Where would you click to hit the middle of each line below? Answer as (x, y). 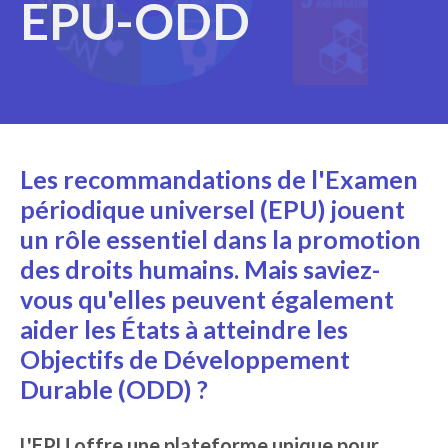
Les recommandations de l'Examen (219, 179)
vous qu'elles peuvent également (207, 299)
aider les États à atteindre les (184, 329)
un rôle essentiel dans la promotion (220, 239)
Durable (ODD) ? (116, 389)
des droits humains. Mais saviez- (200, 269)
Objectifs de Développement (185, 359)
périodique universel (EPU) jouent (212, 209)
